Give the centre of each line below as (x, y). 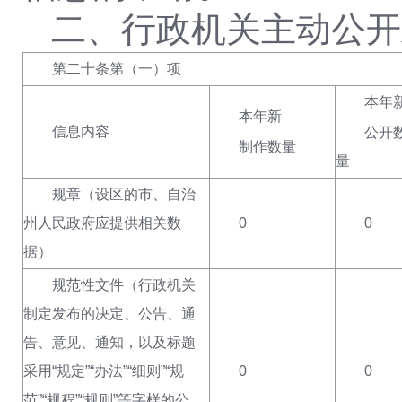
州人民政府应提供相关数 (102, 223)
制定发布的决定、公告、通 (109, 314)
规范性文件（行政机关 (124, 285)
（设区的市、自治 (138, 194)
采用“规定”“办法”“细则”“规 (104, 371)
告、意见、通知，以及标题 (109, 342)
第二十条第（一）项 (117, 69)
